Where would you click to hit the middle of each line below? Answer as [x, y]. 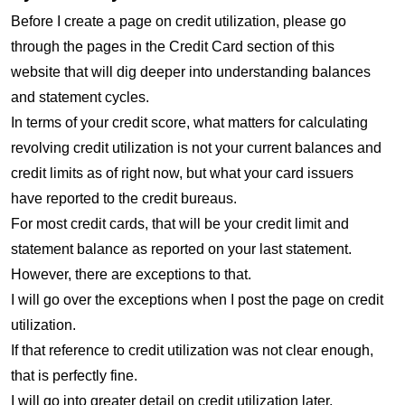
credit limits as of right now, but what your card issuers [182, 174]
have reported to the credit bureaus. [124, 199]
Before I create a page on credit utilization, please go [179, 22]
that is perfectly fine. [74, 376]
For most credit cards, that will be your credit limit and [180, 224]
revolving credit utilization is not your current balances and [196, 148]
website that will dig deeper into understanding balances [191, 72]
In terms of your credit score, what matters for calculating [189, 123]
